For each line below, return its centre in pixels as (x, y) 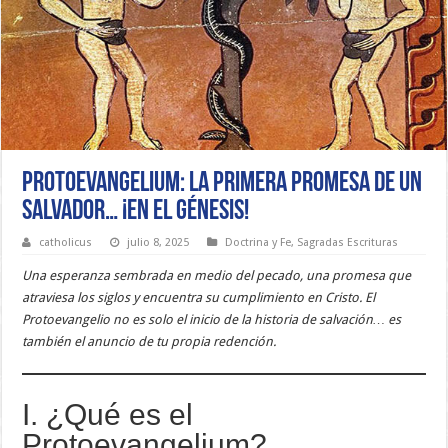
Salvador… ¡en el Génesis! (136, 212)
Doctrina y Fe (258, 243)
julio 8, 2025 (158, 243)
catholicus (66, 243)
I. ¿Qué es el (108, 415)
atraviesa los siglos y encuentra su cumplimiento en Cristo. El (199, 298)
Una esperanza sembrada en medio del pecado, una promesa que (217, 276)
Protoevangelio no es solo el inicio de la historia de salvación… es (212, 320)
